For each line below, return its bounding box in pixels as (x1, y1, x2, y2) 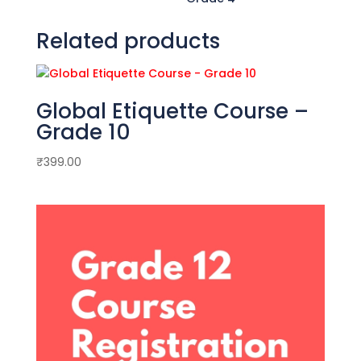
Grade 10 (35, 118, 131, 147)
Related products (35, 27, 220, 56)
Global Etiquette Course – (35, 97, 309, 126)
